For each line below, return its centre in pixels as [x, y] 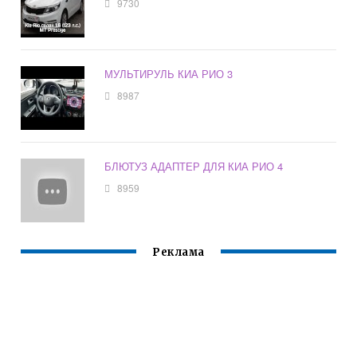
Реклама [178, 253]
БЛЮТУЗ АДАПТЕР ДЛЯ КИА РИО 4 [194, 167]
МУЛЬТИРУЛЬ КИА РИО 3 [169, 74]
